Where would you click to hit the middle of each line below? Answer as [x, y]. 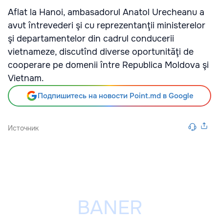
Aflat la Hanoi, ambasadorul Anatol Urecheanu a [106, 12]
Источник [23, 128]
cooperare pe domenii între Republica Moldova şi [108, 65]
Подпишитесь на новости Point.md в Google [115, 96]
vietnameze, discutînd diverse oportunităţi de [101, 52]
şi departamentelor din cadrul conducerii [91, 39]
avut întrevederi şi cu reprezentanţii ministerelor [107, 25]
